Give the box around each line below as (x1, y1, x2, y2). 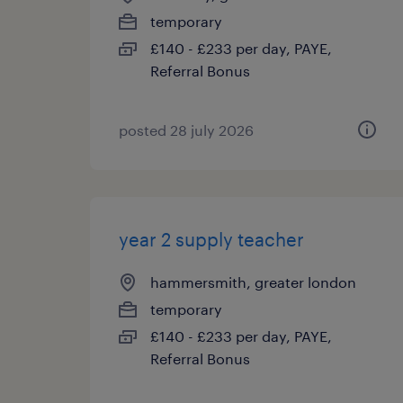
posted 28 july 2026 (119, 121, 254, 139)
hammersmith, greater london (150, 273, 356, 291)
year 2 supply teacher (119, 228, 304, 250)
